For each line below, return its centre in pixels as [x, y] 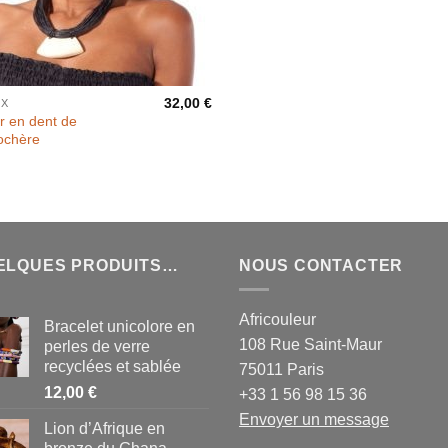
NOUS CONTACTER [321, 265]
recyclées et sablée [112, 367]
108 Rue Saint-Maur [310, 345]
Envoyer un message [314, 420]
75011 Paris [281, 370]
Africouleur [277, 320]
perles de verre [97, 347]
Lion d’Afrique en [104, 429]
